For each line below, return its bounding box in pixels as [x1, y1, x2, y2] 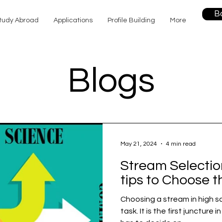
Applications [54, 17, 93, 24]
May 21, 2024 [120, 140, 157, 147]
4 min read [166, 140, 196, 147]
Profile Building [108, 17, 155, 24]
